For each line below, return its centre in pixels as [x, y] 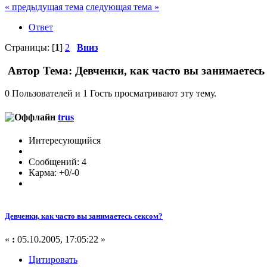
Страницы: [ [30, 47]
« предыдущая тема [44, 7]
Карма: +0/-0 [54, 172]
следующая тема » [122, 7]
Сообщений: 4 [58, 162]
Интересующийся [65, 140]
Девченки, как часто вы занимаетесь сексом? [84, 216]
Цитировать [53, 260]
